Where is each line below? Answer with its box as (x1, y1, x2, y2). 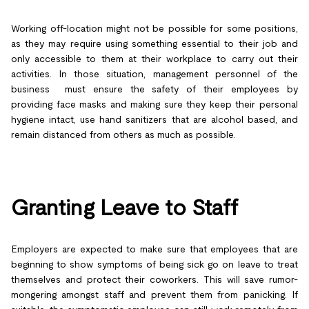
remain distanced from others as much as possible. (11, 128, 235, 140)
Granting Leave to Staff (11, 195, 238, 219)
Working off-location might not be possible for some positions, (11, 22, 298, 34)
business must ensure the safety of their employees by (11, 83, 298, 94)
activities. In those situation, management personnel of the (11, 68, 298, 79)
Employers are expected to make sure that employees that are (11, 243, 298, 255)
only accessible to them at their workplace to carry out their (11, 52, 298, 64)
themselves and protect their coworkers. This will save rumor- (11, 273, 298, 285)
